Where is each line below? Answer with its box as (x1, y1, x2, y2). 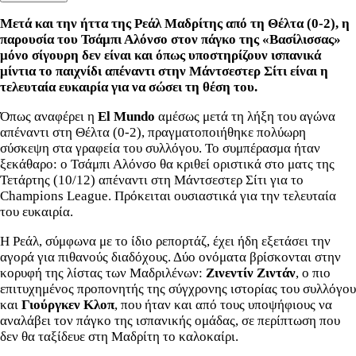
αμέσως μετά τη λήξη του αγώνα (155, 108, 335, 124)
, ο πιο (296, 265, 331, 281)
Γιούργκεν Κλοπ (18, 296, 114, 312)
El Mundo (95, 108, 155, 124)
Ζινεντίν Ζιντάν (206, 265, 296, 281)
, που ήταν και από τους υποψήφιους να (114, 296, 332, 312)
